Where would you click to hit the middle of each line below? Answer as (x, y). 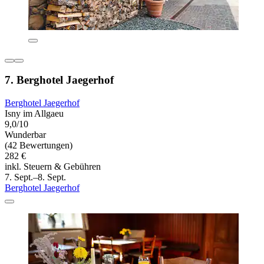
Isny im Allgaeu (34, 113)
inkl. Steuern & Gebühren (53, 166)
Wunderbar (25, 134)
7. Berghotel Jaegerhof (59, 80)
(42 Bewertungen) (39, 145)
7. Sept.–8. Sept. (35, 177)
